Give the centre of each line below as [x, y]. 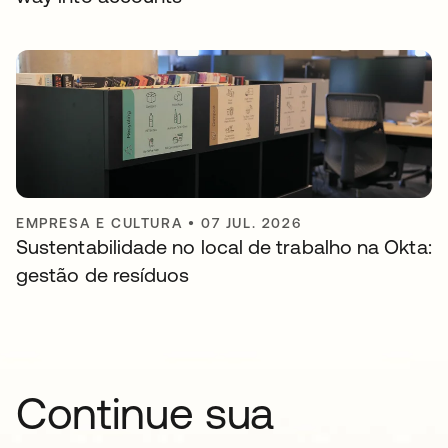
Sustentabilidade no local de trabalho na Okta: [224, 247]
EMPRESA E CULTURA [99, 223]
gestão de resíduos [103, 275]
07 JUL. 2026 [251, 223]
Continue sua [145, 413]
